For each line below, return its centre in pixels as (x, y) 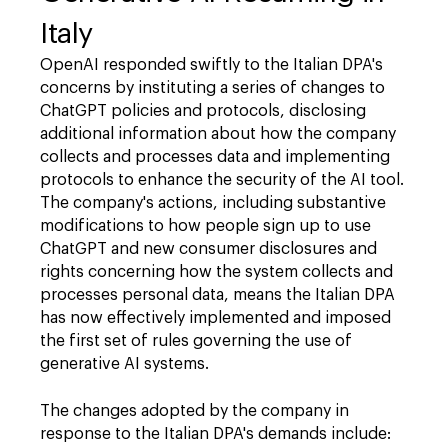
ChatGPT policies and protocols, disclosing (203, 111)
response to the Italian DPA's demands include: (215, 434)
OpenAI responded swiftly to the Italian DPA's (211, 65)
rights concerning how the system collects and (216, 272)
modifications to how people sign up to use (205, 226)
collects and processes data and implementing (215, 157)
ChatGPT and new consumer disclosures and (208, 249)
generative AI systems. (126, 364)
